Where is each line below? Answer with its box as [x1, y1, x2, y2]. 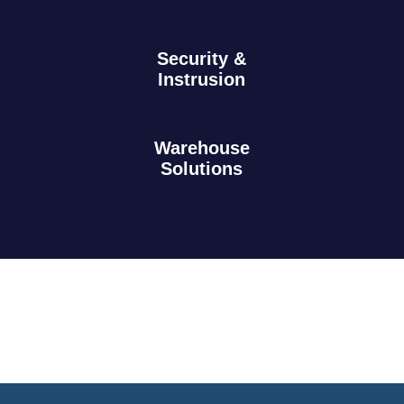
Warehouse [153, 137, 250, 158]
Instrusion [158, 69, 246, 89]
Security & [157, 48, 247, 69]
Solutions [161, 158, 243, 179]
